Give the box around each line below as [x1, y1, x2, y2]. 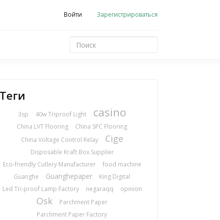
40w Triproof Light [35, 110, 86, 118]
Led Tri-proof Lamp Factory [2, 185, 79, 193]
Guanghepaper [46, 171, 93, 181]
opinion [120, 185, 142, 193]
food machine [102, 160, 141, 168]
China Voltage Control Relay [21, 136, 98, 144]
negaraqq [85, 185, 113, 193]
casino [93, 105, 126, 119]
